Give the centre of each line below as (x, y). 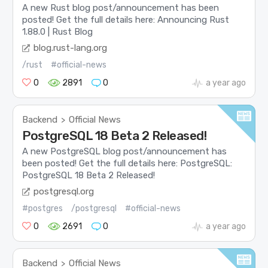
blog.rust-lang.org (71, 48)
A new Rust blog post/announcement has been (121, 8)
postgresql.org (64, 191)
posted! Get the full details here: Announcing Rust (126, 20)
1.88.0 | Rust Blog (58, 32)
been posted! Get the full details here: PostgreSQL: (127, 164)
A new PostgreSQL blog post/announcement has (125, 152)
